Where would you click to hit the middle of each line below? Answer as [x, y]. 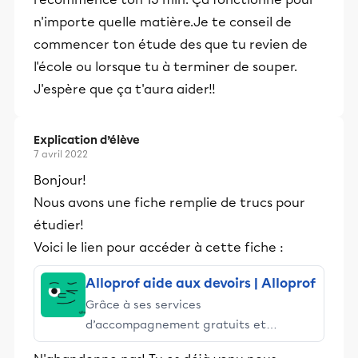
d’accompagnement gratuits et [176, 324]
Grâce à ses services [143, 304]
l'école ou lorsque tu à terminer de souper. [165, 67]
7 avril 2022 [61, 154]
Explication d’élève [87, 140]
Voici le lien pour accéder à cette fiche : [159, 247]
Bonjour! [60, 180]
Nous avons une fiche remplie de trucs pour [169, 203]
